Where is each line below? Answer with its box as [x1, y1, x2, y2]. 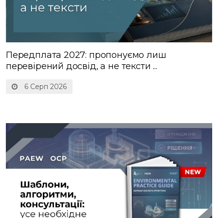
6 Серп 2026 [22, 82, 67, 91]
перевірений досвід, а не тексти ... [6, 61, 157, 72]
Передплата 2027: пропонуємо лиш [6, 50, 166, 61]
